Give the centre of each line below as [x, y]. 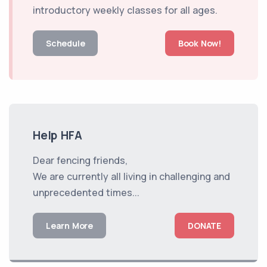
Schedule [66, 43]
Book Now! [199, 43]
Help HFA [58, 135]
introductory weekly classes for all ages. [125, 10]
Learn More [69, 225]
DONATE [204, 225]
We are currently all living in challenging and [131, 176]
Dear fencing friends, [80, 160]
